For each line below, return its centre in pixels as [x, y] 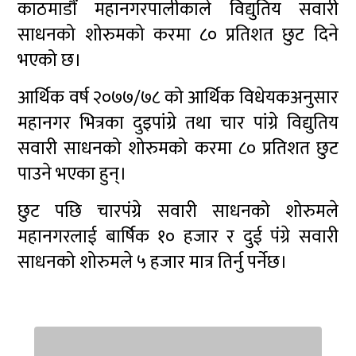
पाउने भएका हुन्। [72, 174]
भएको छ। [50, 61]
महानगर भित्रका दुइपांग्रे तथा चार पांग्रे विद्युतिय [178, 124]
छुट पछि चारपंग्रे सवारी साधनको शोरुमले [178, 212]
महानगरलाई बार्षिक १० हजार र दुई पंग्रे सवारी [178, 237]
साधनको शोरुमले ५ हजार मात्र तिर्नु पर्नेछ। [153, 263]
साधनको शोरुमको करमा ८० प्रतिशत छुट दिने [178, 35]
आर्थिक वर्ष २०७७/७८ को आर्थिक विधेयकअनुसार [178, 98]
